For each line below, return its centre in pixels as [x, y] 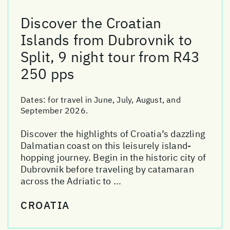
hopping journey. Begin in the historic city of [113, 158]
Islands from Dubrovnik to [107, 40]
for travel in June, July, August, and [114, 100]
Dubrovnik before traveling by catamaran [107, 169]
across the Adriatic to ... [71, 181]
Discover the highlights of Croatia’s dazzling [113, 134]
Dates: [34, 100]
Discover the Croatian [91, 23]
